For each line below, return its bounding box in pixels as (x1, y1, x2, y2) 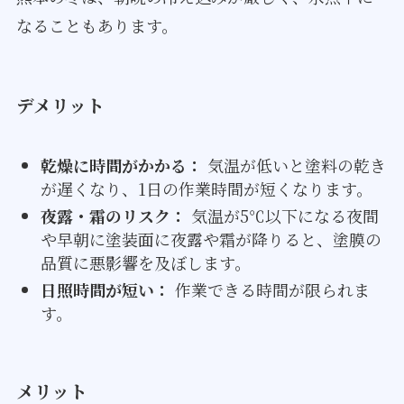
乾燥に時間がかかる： (40, 152, 203, 177)
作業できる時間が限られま (170, 278, 370, 302)
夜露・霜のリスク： (40, 204, 187, 227)
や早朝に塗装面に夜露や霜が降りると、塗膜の (40, 227, 381, 251)
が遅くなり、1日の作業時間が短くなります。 (40, 176, 372, 200)
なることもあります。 (15, 13, 178, 37)
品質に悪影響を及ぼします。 (40, 251, 251, 274)
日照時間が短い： (40, 278, 170, 302)
